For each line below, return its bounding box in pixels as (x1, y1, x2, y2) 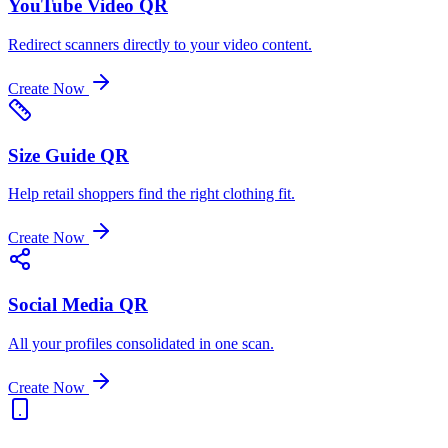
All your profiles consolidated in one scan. (8, 334, 274, 352)
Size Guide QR (8, 144, 129, 166)
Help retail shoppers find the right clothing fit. (8, 185, 295, 203)
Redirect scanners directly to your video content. (8, 36, 312, 54)
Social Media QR (8, 294, 148, 316)
